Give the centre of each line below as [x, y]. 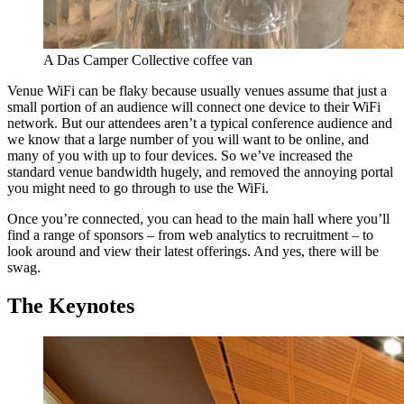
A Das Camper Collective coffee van [148, 60]
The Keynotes [71, 305]
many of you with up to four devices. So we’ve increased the [180, 155]
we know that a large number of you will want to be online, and [188, 139]
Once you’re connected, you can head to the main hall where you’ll [198, 218]
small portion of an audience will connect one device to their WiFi [194, 106]
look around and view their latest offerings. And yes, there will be [193, 251]
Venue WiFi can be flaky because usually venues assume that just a [197, 90]
